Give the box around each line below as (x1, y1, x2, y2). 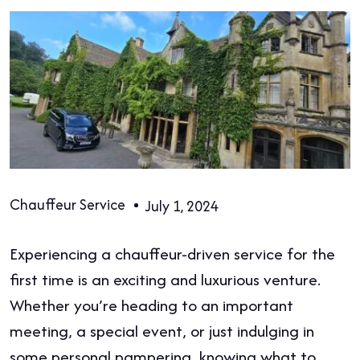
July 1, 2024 (145, 195, 219, 218)
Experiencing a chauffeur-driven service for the (10, 241, 335, 265)
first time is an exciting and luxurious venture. (10, 267, 321, 291)
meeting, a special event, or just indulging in (10, 318, 314, 342)
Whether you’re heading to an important (10, 292, 293, 317)
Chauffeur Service (10, 193, 125, 215)
